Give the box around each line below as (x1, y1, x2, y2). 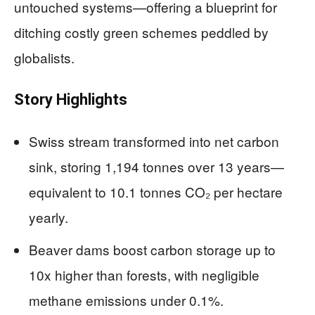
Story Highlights (14, 91, 127, 109)
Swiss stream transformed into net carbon (29, 131, 279, 151)
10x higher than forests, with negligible (29, 265, 259, 285)
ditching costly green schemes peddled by (14, 22, 269, 42)
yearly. (29, 207, 68, 227)
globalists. (14, 48, 75, 67)
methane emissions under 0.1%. (29, 290, 224, 310)
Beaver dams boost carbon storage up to (29, 240, 276, 259)
